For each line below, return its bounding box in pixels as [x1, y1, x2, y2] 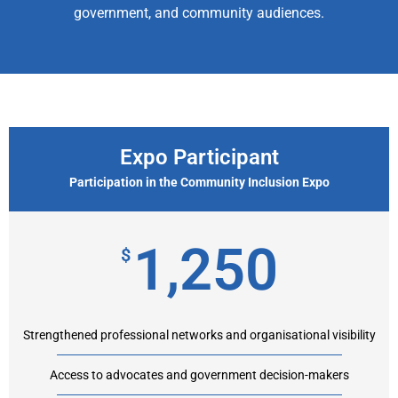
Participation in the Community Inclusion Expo [68, 175, 330, 190]
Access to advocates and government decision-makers [49, 368, 349, 383]
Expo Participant [119, 145, 279, 171]
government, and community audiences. [74, 4, 324, 21]
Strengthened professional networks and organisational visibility [22, 328, 376, 343]
